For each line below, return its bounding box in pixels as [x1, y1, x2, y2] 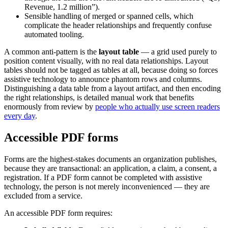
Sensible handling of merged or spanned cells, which [24, 11, 193, 20]
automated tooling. [24, 30, 84, 39]
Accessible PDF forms [4, 130, 118, 144]
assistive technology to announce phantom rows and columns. [4, 74, 202, 83]
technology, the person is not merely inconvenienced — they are [4, 182, 210, 191]
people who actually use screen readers [95, 102, 220, 111]
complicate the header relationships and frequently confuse [24, 20, 212, 30]
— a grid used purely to [139, 47, 217, 56]
